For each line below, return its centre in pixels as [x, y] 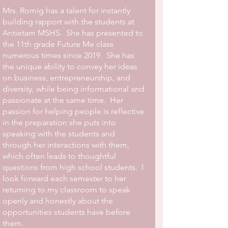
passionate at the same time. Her [63, 100]
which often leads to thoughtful [59, 156]
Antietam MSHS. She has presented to [73, 33]
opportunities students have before [66, 212]
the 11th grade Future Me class [58, 44]
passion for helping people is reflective [73, 111]
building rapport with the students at [68, 22]
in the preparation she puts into [59, 122]
